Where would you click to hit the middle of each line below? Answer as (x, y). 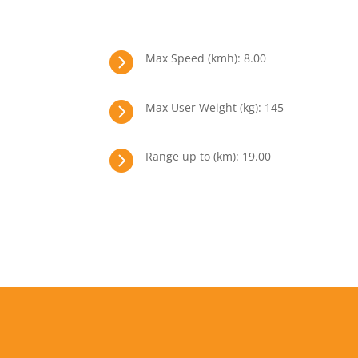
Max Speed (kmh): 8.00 (205, 58)
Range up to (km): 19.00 (208, 157)
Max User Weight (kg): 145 (214, 107)
